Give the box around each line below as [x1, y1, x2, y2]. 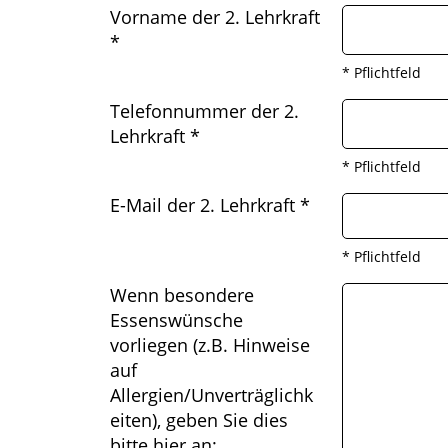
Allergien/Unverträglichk [110, 383, 313, 407]
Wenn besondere [110, 283, 254, 307]
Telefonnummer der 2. [110, 99, 299, 123]
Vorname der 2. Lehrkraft [110, 5, 320, 29]
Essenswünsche [110, 308, 243, 332]
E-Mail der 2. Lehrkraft [110, 193, 300, 217]
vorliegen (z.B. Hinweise [110, 333, 310, 357]
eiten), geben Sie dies [110, 408, 288, 432]
